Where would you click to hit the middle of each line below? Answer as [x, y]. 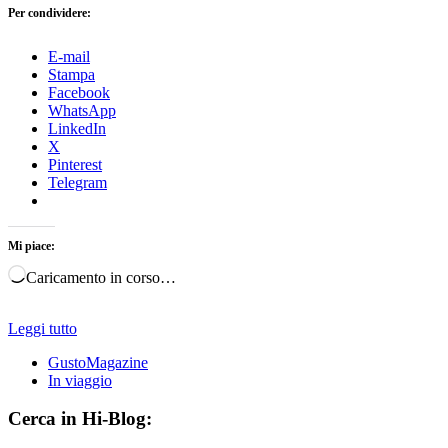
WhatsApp [82, 110]
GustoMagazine [98, 362]
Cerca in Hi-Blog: [80, 419]
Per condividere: [49, 12]
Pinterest [75, 164]
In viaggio [80, 380]
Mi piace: [31, 245]
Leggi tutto [42, 328]
